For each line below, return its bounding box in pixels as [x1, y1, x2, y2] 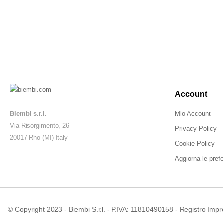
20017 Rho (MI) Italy [10, 134, 68, 141]
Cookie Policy [175, 140, 215, 147]
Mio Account [175, 110, 211, 117]
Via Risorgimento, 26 [10, 122, 69, 129]
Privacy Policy [175, 125, 217, 132]
